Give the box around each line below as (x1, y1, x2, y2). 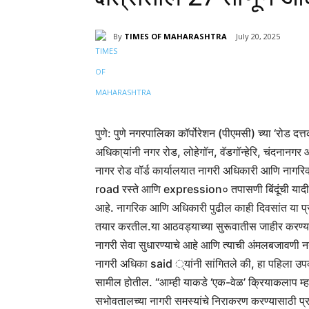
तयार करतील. (95, 219, 151, 234)
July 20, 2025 (236, 31, 280, 42)
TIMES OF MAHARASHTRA (124, 30, 227, 41)
